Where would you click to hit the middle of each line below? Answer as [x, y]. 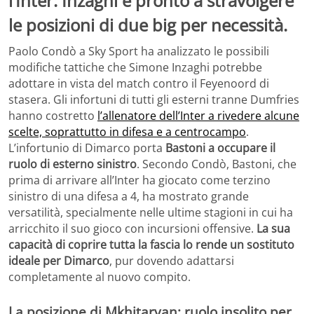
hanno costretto [53, 116]
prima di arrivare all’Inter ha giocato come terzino [139, 180]
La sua [273, 229]
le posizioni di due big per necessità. [148, 25]
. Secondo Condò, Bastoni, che [217, 164]
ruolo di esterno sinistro [73, 164]
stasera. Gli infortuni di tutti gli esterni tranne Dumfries [154, 100]
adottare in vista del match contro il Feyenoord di [139, 84]
